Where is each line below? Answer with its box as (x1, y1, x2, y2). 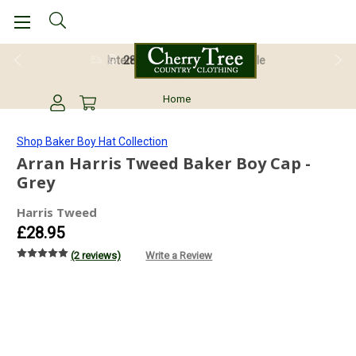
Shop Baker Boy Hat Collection (17, 135, 168, 148)
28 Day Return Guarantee (123, 54, 250, 67)
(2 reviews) (71, 249, 121, 261)
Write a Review (145, 249, 213, 261)
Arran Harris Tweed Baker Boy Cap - (17, 153, 311, 174)
